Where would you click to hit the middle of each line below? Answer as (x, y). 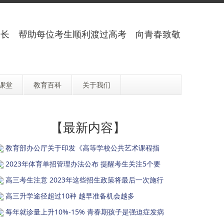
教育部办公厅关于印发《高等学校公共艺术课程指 (82, 148)
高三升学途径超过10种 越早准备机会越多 (70, 196)
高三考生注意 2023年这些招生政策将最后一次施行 (84, 180)
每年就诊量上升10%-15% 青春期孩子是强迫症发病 (85, 212)
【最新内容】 (88, 127)
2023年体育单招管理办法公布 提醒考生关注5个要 (83, 164)
